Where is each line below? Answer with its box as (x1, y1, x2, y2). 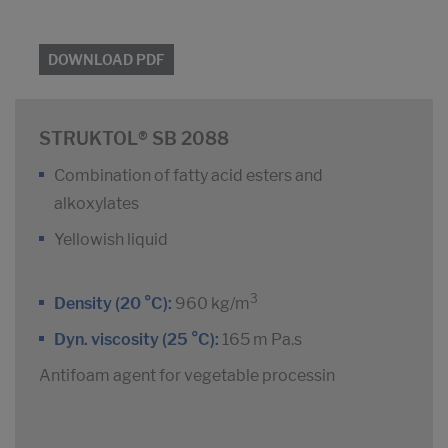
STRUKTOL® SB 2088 (39, 128, 229, 150)
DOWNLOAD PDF (48, 51, 165, 69)
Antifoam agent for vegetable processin (39, 366, 335, 386)
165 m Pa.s (222, 330, 302, 350)
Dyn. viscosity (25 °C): (54, 330, 222, 350)
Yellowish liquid (54, 230, 168, 250)
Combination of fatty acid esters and (54, 166, 323, 186)
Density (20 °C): (54, 294, 172, 314)
